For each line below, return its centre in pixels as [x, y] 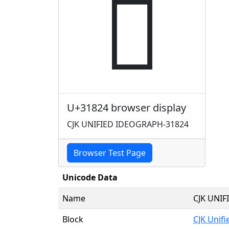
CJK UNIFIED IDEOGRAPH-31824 [128, 124]
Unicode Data [90, 177]
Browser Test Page [110, 153]
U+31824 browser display [127, 107]
